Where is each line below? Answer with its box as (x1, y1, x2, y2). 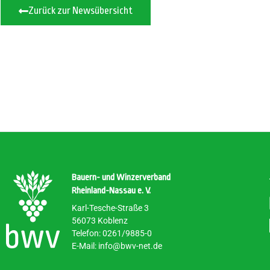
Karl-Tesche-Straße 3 (72, 203, 149, 213)
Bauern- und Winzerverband (72, 172, 171, 182)
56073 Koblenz (72, 216, 128, 225)
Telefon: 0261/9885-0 (72, 228, 152, 238)
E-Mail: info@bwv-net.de (72, 241, 162, 251)
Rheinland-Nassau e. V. (72, 186, 151, 195)
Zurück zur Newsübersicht (28, 5, 133, 16)
